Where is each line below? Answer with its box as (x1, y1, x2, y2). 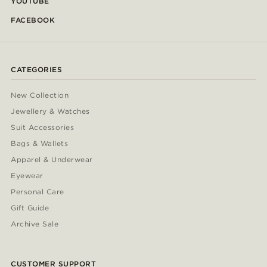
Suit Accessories (11, 123, 74, 132)
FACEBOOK (11, 15, 55, 25)
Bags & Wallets (11, 139, 69, 148)
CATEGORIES (11, 65, 62, 74)
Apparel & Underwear (11, 155, 93, 164)
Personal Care (11, 187, 64, 197)
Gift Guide (11, 203, 49, 213)
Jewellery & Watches (11, 107, 90, 116)
